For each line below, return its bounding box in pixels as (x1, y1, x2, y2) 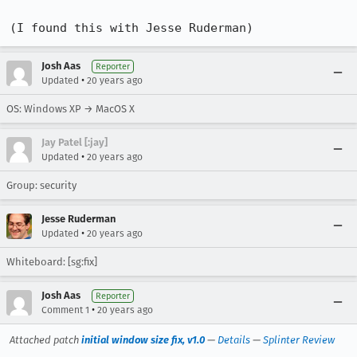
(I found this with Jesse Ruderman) (10, 21, 253, 35)
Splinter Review (263, 334, 335, 346)
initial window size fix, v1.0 (81, 334, 205, 346)
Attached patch (10, 334, 81, 346)
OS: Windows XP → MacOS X (6, 103, 135, 115)
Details (218, 334, 250, 346)
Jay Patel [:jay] (41, 136, 108, 148)
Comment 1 (41, 304, 89, 316)
